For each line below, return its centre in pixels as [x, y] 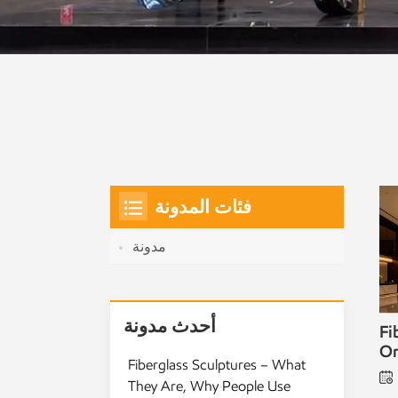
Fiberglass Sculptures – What [217, 365]
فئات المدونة [203, 207]
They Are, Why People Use [209, 386]
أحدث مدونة [170, 326]
